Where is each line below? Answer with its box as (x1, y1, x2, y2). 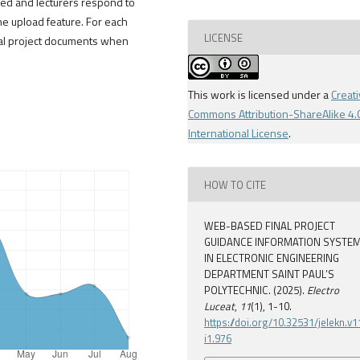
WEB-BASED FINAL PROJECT (204, 218, 336, 235)
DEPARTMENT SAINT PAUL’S (204, 266, 335, 283)
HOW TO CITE (204, 176, 267, 193)
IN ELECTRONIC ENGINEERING (204, 250, 340, 267)
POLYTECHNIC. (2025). (204, 282, 308, 299)
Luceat (204, 298, 235, 315)
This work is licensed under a (188, 86, 331, 104)
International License (188, 125, 288, 142)
